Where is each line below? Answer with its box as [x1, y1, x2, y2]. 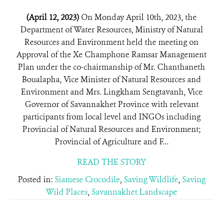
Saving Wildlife [123, 174, 178, 185]
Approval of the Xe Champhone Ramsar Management [16, 49, 207, 60]
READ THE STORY [77, 157, 146, 167]
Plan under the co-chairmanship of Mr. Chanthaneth [18, 62, 205, 72]
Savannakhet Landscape [92, 187, 177, 197]
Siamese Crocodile [54, 174, 120, 185]
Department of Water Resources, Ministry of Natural [20, 24, 203, 35]
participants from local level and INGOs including [22, 111, 201, 122]
